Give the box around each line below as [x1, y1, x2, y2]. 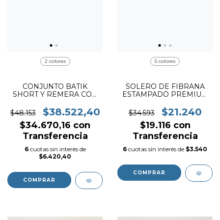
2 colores [44, 58, 66, 65]
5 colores [155, 58, 175, 65]
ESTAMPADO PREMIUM [122, 90, 208, 99]
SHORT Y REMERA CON [12, 90, 98, 99]
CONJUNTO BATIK [23, 82, 87, 91]
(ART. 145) [148, 98, 182, 107]
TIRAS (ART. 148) [26, 98, 84, 107]
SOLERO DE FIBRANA [125, 82, 205, 91]
